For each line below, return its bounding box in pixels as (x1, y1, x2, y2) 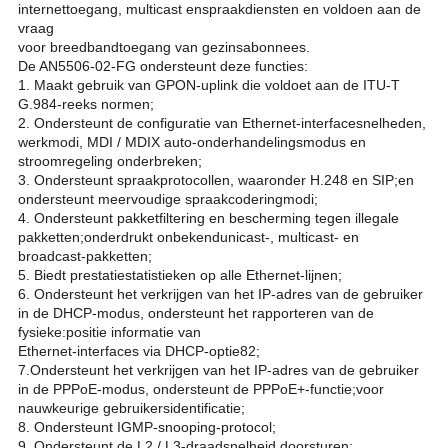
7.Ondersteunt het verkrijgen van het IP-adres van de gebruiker (17, 362, 419, 379)
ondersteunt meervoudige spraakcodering (17, 191, 283, 208)
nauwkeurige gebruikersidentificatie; (17, 400, 245, 417)
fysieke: (17, 324, 66, 341)
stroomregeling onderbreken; (17, 153, 202, 170)
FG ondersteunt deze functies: (115, 58, 308, 75)
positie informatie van (65, 324, 201, 341)
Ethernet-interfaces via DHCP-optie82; (17, 343, 260, 360)
